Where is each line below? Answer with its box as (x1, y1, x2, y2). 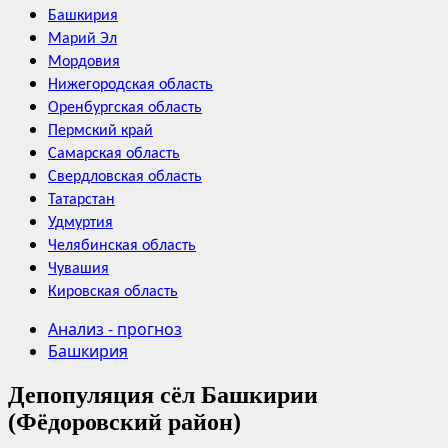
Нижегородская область (48, 77, 213, 93)
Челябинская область (48, 238, 196, 254)
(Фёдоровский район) (8, 408, 241, 435)
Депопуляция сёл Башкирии (8, 381, 318, 408)
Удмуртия (48, 215, 113, 231)
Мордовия (48, 54, 120, 70)
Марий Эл (48, 31, 117, 47)
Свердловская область (48, 169, 202, 185)
